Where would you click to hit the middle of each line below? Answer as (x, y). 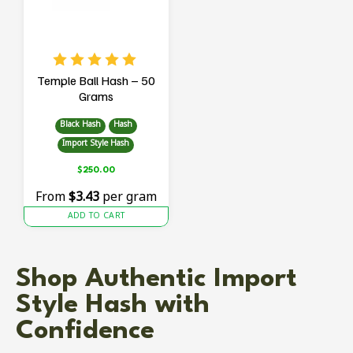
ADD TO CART (96, 217)
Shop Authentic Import (156, 279)
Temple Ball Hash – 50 (96, 81)
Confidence (85, 331)
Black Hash (80, 125)
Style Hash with (113, 305)
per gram (128, 199)
